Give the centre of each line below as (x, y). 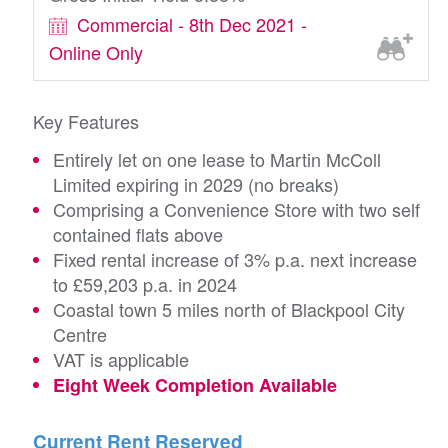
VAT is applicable (121, 359)
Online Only (96, 51)
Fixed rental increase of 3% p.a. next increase (235, 259)
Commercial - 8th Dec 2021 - (192, 24)
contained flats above (138, 234)
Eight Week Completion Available (195, 385)
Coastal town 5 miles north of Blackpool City (229, 309)
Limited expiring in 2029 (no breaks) (196, 184)
